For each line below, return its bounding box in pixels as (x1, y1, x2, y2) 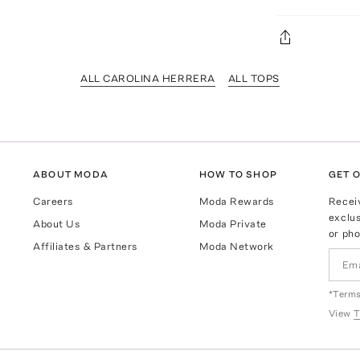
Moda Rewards (198, 194, 275, 207)
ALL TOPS (227, 72, 280, 84)
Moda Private (198, 217, 267, 230)
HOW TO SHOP (198, 168, 277, 180)
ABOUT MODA (33, 168, 109, 180)
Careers (33, 194, 74, 207)
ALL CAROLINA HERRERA (80, 72, 215, 84)
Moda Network (198, 239, 274, 252)
